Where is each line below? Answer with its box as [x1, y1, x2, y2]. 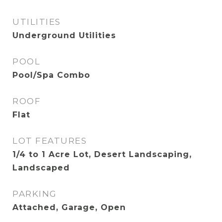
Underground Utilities [12, 31, 116, 40]
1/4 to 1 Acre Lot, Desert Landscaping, [12, 150, 192, 159]
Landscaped [12, 163, 70, 172]
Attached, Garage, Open [12, 203, 126, 212]
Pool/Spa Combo [12, 70, 90, 80]
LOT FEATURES [12, 136, 87, 146]
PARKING [12, 189, 57, 199]
